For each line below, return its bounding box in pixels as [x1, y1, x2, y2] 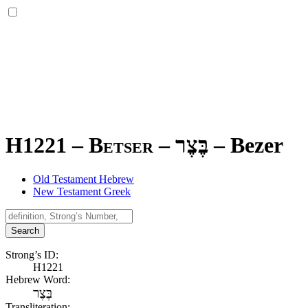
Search [11, 225, 39, 236]
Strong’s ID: [5, 248, 58, 261]
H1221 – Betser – [5, 133, 175, 158]
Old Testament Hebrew [33, 173, 134, 185]
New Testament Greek [33, 185, 131, 197]
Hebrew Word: [5, 273, 70, 285]
